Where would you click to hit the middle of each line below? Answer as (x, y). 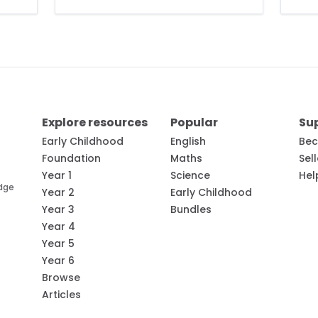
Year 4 (58, 226)
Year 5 (58, 243)
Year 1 (56, 175)
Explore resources (94, 122)
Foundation (71, 158)
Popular (194, 122)
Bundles (191, 209)
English (188, 141)
